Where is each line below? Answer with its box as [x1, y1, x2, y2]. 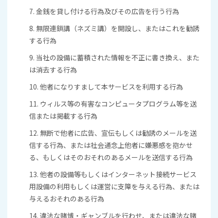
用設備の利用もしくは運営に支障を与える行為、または [29, 182, 200, 191]
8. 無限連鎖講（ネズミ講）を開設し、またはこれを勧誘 [29, 23, 200, 33]
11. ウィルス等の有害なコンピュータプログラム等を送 [29, 99, 197, 109]
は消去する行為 [29, 65, 77, 74]
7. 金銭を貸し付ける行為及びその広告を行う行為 [29, 6, 179, 16]
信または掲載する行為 [29, 111, 97, 121]
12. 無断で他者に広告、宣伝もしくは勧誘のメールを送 [29, 128, 197, 138]
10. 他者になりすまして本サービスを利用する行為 [29, 82, 183, 91]
